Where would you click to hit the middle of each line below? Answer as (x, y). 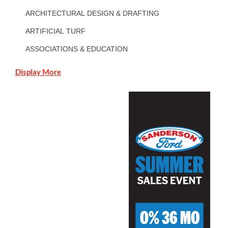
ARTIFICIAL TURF (55, 31)
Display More (38, 72)
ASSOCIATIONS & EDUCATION (77, 49)
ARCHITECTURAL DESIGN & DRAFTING (92, 13)
